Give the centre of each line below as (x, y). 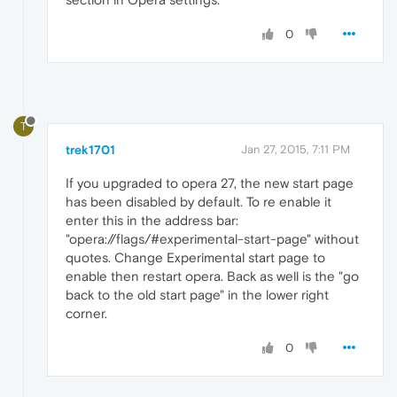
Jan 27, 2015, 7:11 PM (296, 150)
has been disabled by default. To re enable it (198, 202)
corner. (86, 314)
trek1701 (90, 150)
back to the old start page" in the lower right (197, 295)
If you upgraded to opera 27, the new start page (210, 183)
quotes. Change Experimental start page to (195, 258)
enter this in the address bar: (152, 221)
